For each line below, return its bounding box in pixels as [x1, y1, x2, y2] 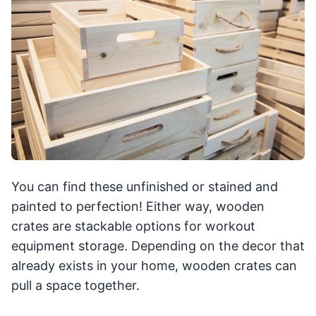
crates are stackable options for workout [11, 219, 255, 234]
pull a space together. [11, 278, 140, 293]
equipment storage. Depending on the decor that [11, 238, 305, 254]
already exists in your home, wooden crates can [11, 258, 297, 274]
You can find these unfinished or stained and [11, 179, 278, 195]
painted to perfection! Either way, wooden [11, 199, 265, 214]
